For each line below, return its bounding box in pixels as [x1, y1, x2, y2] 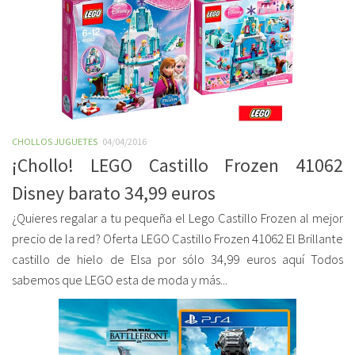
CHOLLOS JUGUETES [12, 136, 97, 147]
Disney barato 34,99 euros [12, 181, 216, 204]
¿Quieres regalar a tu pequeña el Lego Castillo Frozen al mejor [12, 210, 343, 227]
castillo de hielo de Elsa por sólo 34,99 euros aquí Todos [12, 251, 343, 268]
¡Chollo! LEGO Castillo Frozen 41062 [12, 154, 343, 177]
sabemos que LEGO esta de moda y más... [12, 272, 227, 288]
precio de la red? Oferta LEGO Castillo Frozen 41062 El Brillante [12, 231, 343, 247]
